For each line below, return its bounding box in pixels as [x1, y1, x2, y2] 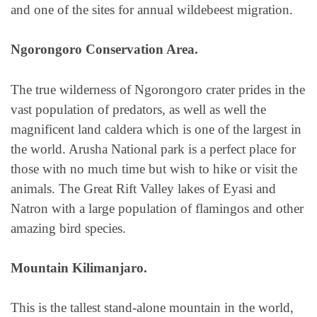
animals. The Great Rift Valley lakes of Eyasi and [11, 180, 276, 196]
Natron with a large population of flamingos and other [11, 200, 304, 216]
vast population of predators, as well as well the [11, 101, 266, 117]
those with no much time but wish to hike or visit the [11, 161, 297, 176]
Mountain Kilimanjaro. [11, 260, 147, 275]
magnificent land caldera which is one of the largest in [11, 121, 301, 137]
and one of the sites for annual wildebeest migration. [11, 1, 293, 17]
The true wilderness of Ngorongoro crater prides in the [11, 81, 305, 97]
